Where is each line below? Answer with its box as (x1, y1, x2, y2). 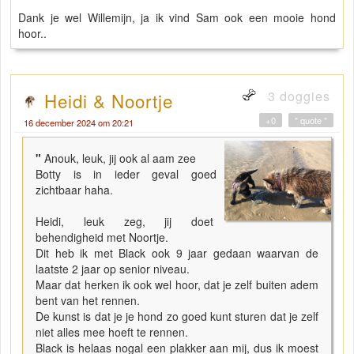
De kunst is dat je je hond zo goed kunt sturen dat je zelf (36, 307, 318, 324)
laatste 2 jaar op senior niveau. (36, 260, 190, 277)
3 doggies (264, 86, 330, 105)
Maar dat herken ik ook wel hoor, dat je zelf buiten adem (36, 276, 318, 292)
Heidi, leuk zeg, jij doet (36, 213, 217, 229)
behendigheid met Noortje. (36, 228, 168, 245)
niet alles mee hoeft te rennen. (36, 323, 191, 340)
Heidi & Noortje (44, 87, 173, 113)
